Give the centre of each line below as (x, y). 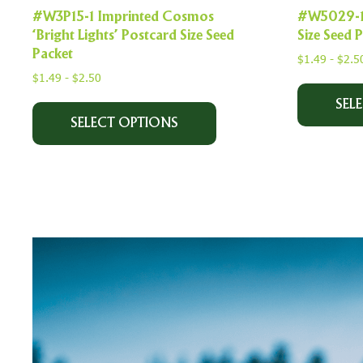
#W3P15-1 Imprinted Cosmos (124, 17)
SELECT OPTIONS (125, 123)
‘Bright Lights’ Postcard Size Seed (134, 36)
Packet (53, 55)
